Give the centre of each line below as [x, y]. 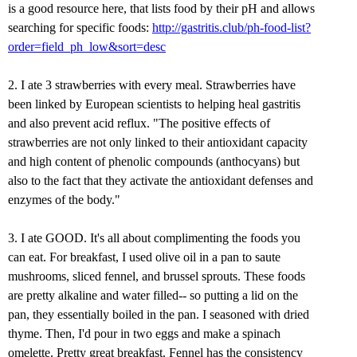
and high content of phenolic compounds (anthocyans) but [154, 162]
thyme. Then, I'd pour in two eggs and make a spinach [144, 334]
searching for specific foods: [80, 28]
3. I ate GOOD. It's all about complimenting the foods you [154, 238]
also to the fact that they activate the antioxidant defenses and [161, 181]
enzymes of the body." [64, 200]
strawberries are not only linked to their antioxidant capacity [158, 143]
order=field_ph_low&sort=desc [87, 47]
